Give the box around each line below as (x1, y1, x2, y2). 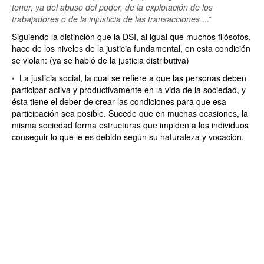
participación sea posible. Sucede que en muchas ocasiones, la (12, 107, 248, 119)
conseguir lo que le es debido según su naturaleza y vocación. (12, 131, 244, 143)
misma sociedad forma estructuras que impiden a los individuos (12, 119, 249, 131)
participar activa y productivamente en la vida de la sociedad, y (12, 84, 246, 95)
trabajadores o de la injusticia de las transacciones (12, 13, 202, 25)
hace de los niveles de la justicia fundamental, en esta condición (12, 42, 250, 54)
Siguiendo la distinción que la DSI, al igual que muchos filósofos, (12, 31, 251, 42)
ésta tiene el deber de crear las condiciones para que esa (12, 95, 226, 107)
